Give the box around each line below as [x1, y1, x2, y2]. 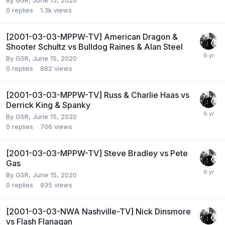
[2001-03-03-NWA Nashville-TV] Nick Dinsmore [6, 206, 191, 217]
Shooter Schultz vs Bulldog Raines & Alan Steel [6, 42, 183, 52]
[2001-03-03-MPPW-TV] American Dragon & [6, 32, 178, 42]
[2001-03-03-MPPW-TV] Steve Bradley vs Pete [6, 148, 188, 159]
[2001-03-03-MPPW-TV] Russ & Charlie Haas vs [6, 90, 189, 100]
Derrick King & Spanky [6, 100, 90, 110]
